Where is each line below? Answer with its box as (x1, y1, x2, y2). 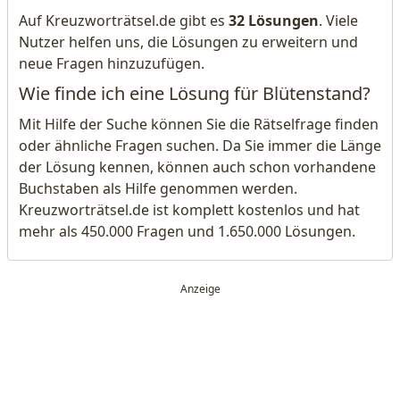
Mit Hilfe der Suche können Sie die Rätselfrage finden (19, 114, 379, 134)
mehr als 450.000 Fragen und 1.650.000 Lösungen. (19, 221, 355, 241)
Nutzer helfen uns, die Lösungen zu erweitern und (19, 32, 358, 52)
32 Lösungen (229, 11, 319, 30)
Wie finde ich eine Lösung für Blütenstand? (19, 81, 371, 105)
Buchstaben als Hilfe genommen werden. (19, 179, 297, 198)
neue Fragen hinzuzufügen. (19, 54, 204, 73)
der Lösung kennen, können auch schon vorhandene (19, 157, 376, 177)
